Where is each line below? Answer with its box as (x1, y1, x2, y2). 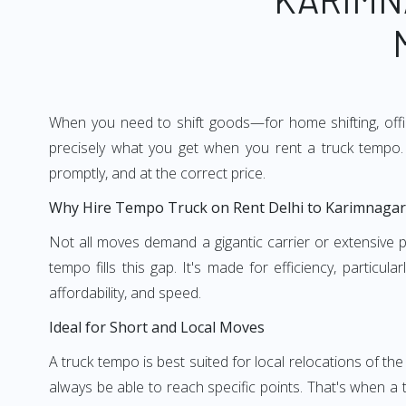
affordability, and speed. (49, 283, 201, 303)
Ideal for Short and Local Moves (49, 317, 265, 337)
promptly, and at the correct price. (49, 163, 266, 183)
